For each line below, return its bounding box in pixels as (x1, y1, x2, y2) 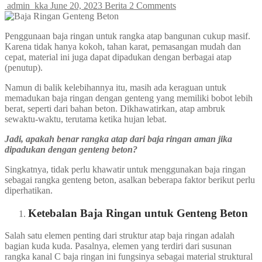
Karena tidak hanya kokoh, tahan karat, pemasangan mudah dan (5, 41, 241, 51)
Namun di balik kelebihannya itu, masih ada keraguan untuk (5, 82, 226, 92)
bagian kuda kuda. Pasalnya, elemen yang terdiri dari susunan (5, 241, 232, 251)
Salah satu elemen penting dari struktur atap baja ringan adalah (5, 230, 235, 241)
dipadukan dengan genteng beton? (5, 144, 137, 154)
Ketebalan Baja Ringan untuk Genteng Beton (28, 206, 248, 219)
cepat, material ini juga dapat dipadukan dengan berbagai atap (5, 51, 232, 62)
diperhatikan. (5, 185, 53, 195)
